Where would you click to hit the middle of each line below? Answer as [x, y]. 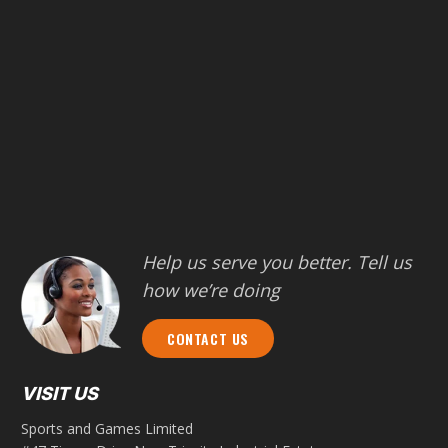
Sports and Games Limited [107, 428]
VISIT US [59, 393]
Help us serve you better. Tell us [277, 262]
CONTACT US [208, 338]
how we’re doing [211, 290]
